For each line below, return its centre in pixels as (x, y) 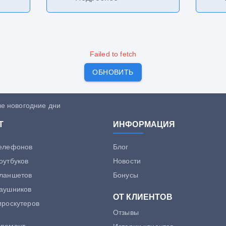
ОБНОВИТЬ (113, 72)
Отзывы (126, 212)
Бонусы (126, 175)
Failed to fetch (113, 54)
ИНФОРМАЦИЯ (144, 124)
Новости (127, 161)
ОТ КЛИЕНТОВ (143, 197)
